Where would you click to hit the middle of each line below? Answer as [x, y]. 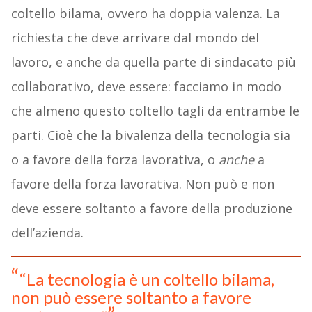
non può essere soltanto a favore [131, 297]
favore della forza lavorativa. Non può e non [142, 184]
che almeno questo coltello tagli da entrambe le [155, 111]
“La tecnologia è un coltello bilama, [147, 279]
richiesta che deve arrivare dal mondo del [135, 38]
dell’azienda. [47, 233]
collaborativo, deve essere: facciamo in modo [146, 87]
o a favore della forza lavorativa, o [115, 160]
